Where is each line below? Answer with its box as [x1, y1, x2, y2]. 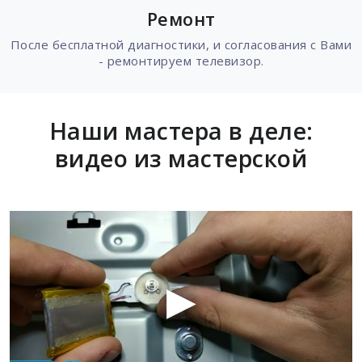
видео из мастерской [54, 141, 308, 174]
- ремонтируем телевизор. [98, 52, 264, 69]
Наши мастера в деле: [48, 114, 314, 146]
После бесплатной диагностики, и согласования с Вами [10, 36, 352, 53]
